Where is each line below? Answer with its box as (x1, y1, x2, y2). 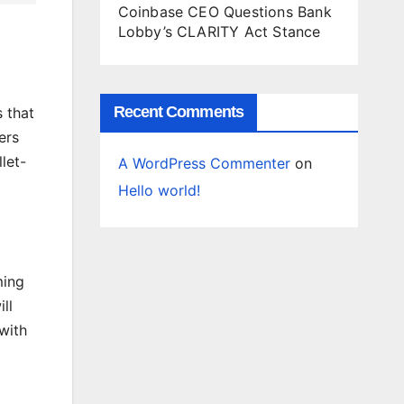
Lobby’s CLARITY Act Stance (117, 23, 321, 41)
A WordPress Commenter (117, 154, 290, 172)
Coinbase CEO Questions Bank (117, 3, 332, 21)
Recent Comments (113, 103, 243, 121)
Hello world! (117, 181, 200, 199)
